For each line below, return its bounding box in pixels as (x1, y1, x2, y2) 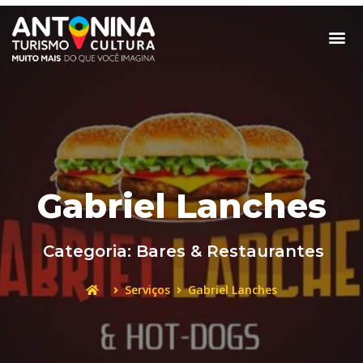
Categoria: (43, 241, 136, 262)
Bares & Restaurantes (136, 241, 324, 262)
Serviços (125, 282, 170, 298)
